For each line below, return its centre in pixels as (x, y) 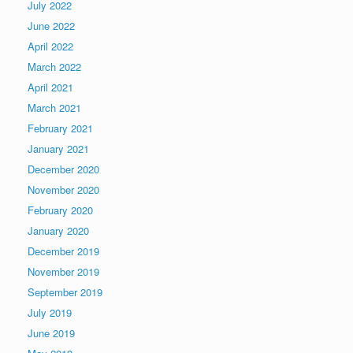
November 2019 (63, 271)
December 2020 (63, 169)
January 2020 (58, 230)
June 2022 (51, 25)
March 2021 (54, 107)
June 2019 (51, 333)
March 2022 (54, 66)
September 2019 (65, 292)
